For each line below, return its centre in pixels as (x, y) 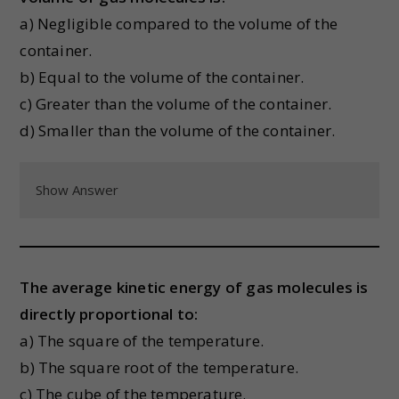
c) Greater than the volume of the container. (176, 104)
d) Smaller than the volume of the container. (178, 130)
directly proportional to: (109, 314)
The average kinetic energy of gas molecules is (194, 287)
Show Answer (77, 190)
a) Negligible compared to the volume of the (179, 24)
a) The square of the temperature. (142, 341)
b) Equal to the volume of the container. (162, 77)
